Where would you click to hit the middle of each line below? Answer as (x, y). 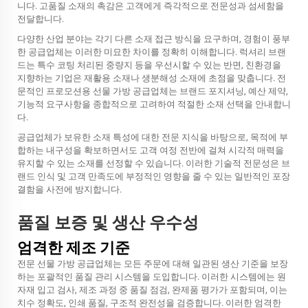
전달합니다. (41, 19)
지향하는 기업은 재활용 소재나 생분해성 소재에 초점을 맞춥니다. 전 (152, 78)
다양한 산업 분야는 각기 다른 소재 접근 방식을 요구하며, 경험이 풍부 (154, 39)
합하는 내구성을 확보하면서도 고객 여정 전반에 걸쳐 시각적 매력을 (151, 150)
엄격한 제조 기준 (74, 248)
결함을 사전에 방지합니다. (69, 189)
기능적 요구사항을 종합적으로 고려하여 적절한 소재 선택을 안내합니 (154, 104)
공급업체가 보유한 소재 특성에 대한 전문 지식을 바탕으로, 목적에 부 (153, 137)
